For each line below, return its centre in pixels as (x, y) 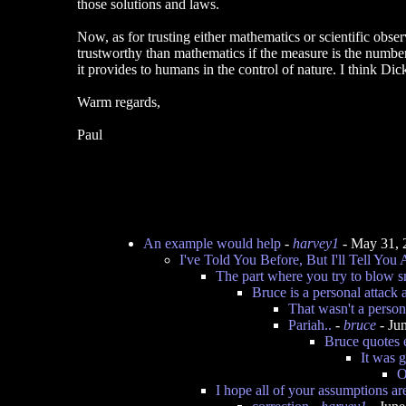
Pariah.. (310, 325)
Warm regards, (118, 102)
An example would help (212, 243)
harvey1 (316, 243)
